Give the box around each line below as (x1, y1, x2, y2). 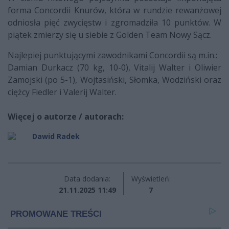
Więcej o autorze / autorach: (8, 110, 124, 122)
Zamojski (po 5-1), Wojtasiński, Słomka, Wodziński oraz (8, 74, 221, 85)
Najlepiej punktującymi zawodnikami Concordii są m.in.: (8, 49, 217, 61)
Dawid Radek (32, 131, 80, 141)
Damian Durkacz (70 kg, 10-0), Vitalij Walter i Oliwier (8, 61, 221, 73)
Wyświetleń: (131, 173, 171, 184)
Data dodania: (64, 173, 110, 184)
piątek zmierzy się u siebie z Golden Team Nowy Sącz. (8, 29, 212, 40)
